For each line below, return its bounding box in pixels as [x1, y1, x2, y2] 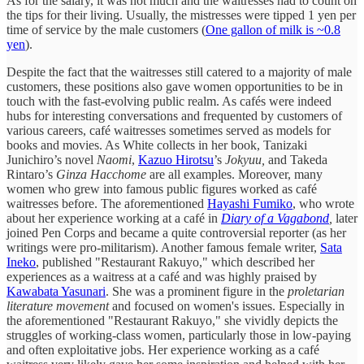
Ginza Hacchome [56, 167, 149, 182]
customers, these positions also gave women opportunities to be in [6, 80, 343, 94]
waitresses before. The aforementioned [6, 197, 207, 211]
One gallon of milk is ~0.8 [206, 23, 340, 37]
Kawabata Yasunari [6, 284, 106, 299]
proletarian [288, 284, 344, 299]
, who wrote [292, 197, 354, 211]
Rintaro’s [6, 167, 56, 182]
